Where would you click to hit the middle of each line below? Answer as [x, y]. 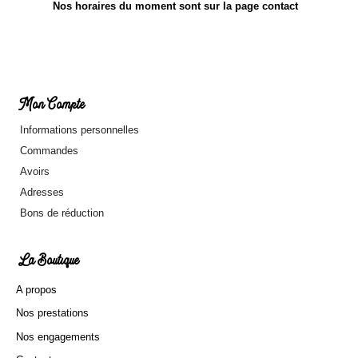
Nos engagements [58, 336]
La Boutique [49, 262]
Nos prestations [52, 313]
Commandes [49, 150]
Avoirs [35, 171]
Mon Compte [52, 106]
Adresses [42, 192]
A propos [36, 289]
